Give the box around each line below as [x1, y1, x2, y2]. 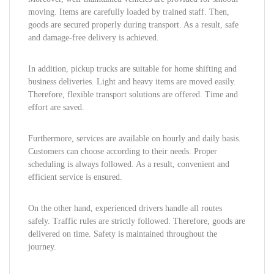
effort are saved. [28, 103, 84, 112]
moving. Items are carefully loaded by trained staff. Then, [28, 7, 229, 17]
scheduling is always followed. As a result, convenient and [28, 160, 229, 169]
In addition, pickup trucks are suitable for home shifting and [28, 64, 237, 73]
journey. [28, 242, 56, 251]
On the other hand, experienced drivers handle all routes [28, 204, 222, 213]
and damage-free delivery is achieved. [28, 33, 159, 42]
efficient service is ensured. [28, 172, 122, 182]
